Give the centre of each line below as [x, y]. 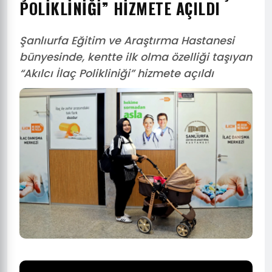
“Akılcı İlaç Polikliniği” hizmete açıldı [117, 73]
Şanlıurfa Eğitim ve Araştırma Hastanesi [127, 41]
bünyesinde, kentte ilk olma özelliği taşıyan [136, 57]
